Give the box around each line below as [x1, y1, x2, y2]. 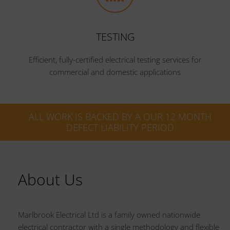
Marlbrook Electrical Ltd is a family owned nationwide [18, 209, 200, 220]
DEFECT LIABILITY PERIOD [66, 121, 174, 133]
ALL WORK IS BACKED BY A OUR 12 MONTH [29, 110, 212, 123]
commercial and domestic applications [49, 66, 181, 77]
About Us [18, 168, 83, 190]
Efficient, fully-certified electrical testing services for [28, 54, 202, 65]
